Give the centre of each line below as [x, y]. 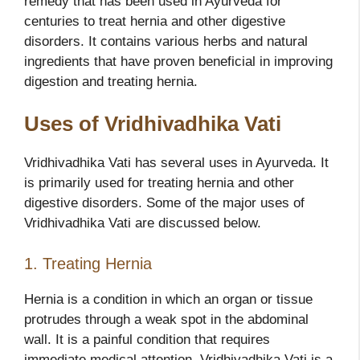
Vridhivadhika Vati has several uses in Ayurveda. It [176, 163]
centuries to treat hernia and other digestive [155, 21]
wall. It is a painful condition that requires [147, 339]
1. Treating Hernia [88, 263]
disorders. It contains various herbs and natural [166, 41]
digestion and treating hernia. [111, 81]
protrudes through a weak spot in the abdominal [166, 319]
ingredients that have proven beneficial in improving [178, 61]
